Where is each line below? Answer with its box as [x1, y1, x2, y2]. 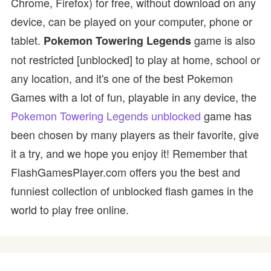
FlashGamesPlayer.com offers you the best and [11, 164, 240, 180]
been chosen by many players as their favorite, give [11, 126, 259, 142]
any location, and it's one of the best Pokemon [11, 70, 233, 86]
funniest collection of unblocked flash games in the [11, 183, 253, 198]
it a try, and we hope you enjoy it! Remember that [11, 145, 247, 161]
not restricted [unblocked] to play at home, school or [11, 51, 260, 67]
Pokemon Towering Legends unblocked [11, 108, 201, 123]
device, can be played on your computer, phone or [11, 13, 252, 29]
